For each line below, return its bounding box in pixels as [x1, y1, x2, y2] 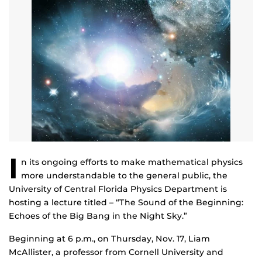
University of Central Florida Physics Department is [9, 184, 227, 195]
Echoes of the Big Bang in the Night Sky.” [9, 211, 187, 222]
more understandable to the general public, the [21, 170, 227, 181]
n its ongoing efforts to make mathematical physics [21, 157, 243, 168]
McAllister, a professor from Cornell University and [9, 247, 223, 258]
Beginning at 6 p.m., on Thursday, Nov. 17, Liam [9, 233, 210, 244]
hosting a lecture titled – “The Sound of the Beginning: [9, 197, 243, 208]
